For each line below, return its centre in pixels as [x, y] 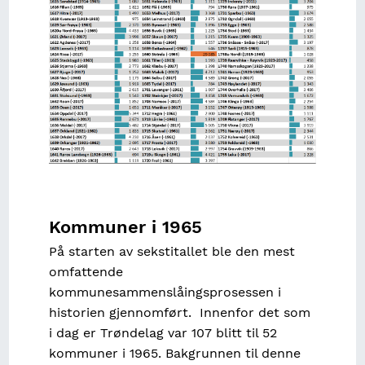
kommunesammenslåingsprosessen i [165, 292]
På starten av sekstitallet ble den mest [172, 252]
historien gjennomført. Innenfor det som [179, 313]
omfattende [86, 272]
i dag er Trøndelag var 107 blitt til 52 [163, 333]
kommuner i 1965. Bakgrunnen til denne [174, 354]
